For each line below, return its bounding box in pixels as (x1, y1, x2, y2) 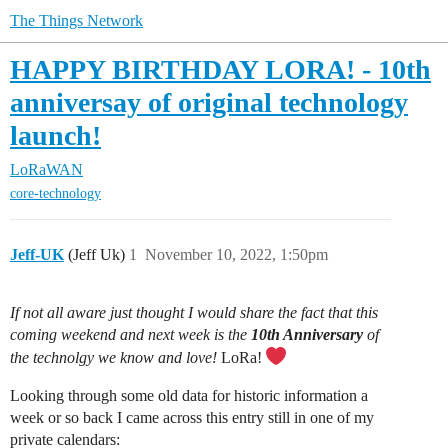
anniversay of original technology (10, 87, 408, 118)
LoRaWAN (10, 161, 83, 178)
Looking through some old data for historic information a (10, 387, 368, 405)
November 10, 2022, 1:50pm (145, 246, 328, 264)
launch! (10, 120, 101, 151)
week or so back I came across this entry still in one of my (10, 409, 374, 427)
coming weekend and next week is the (10, 326, 251, 344)
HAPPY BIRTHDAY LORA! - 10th (10, 54, 431, 85)
